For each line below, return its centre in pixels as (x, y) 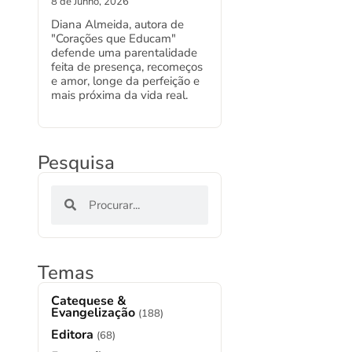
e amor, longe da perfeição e (125, 81)
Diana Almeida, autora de (117, 24)
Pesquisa (76, 162)
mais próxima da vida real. (119, 95)
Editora (74, 334)
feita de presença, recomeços (127, 66)
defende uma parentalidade (124, 52)
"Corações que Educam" (114, 38)
